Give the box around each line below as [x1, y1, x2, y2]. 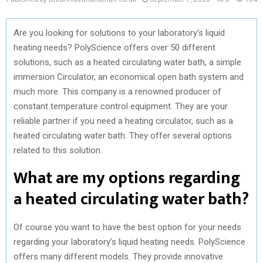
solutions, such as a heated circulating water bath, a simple [14, 56, 241, 68]
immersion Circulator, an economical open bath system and [14, 71, 244, 82]
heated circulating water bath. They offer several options [14, 130, 232, 141]
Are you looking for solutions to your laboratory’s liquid [14, 27, 225, 38]
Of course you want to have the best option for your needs [14, 221, 241, 232]
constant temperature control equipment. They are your [14, 100, 228, 112]
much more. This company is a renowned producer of [14, 86, 221, 97]
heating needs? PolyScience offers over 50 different [14, 42, 215, 53]
